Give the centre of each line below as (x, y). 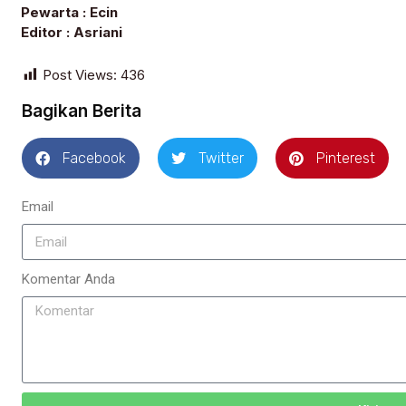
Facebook (94, 158)
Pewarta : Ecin (69, 13)
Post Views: (80, 75)
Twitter (221, 158)
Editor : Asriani (72, 33)
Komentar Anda (68, 280)
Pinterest (346, 158)
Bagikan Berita (82, 111)
